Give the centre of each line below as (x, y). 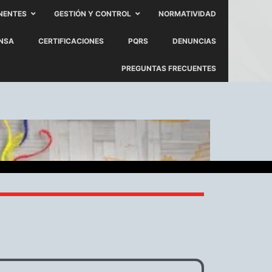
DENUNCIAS (194, 41)
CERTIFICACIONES (71, 41)
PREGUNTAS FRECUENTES (169, 68)
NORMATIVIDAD (187, 14)
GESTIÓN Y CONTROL (93, 14)
